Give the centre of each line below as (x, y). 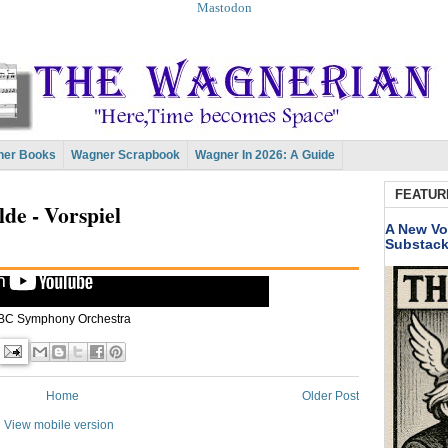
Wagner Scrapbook (125, 155)
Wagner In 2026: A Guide (265, 155)
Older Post (330, 396)
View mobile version (59, 425)
